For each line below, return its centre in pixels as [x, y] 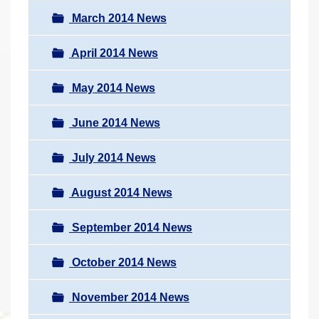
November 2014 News [129, 297]
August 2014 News [121, 192]
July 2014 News [113, 157]
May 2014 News [112, 88]
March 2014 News [118, 18]
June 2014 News [115, 122]
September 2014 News [131, 227]
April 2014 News [114, 53]
